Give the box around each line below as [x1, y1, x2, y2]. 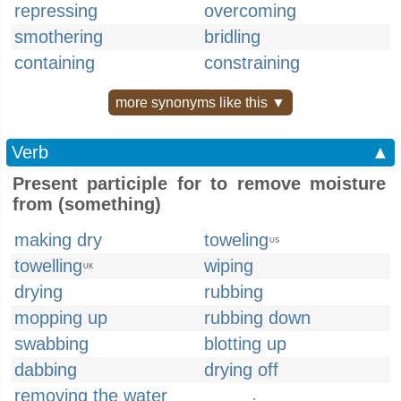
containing [14, 53, 95, 73]
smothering [14, 27, 103, 47]
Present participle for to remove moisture [13, 174, 386, 193]
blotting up [204, 334, 286, 354]
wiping [204, 256, 253, 276]
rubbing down [204, 308, 311, 328]
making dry [14, 230, 102, 250]
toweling [204, 230, 269, 250]
